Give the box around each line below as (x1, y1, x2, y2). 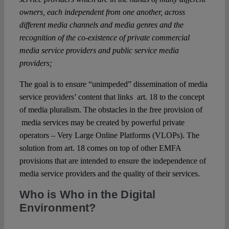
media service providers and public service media (19, 46, 179, 55)
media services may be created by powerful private (19, 118, 185, 127)
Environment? (19, 201, 96, 215)
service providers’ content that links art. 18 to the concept (19, 93, 204, 102)
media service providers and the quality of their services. (19, 169, 200, 178)
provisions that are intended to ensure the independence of (19, 156, 206, 166)
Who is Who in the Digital (19, 188, 156, 201)
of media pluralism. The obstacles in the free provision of (19, 105, 202, 114)
